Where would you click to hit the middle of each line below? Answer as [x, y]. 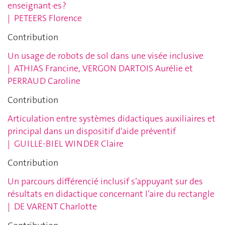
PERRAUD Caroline [45, 81]
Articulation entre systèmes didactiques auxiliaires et [111, 119]
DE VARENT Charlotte [57, 207]
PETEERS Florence [48, 18]
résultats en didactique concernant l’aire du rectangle [111, 194]
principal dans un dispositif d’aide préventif [92, 131]
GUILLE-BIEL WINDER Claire [69, 144]
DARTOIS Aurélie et [156, 69]
